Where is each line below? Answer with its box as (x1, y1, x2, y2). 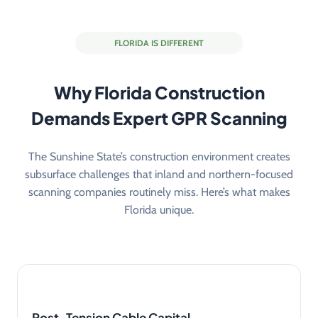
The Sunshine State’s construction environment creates (28, 149, 290, 163)
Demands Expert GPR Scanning (31, 106, 287, 128)
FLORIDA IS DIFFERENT (114, 37, 204, 48)
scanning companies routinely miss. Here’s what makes (28, 185, 290, 199)
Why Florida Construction (53, 81, 265, 103)
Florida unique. (124, 202, 194, 216)
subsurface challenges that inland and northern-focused (25, 167, 293, 181)
